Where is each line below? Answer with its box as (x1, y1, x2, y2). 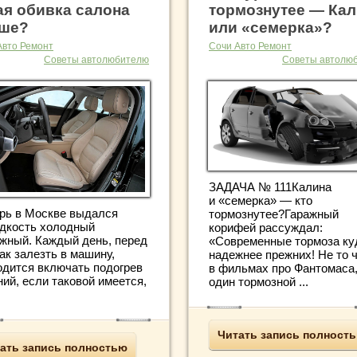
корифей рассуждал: (209, 221, 323, 235)
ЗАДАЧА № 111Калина (209, 180, 331, 194)
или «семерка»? (209, 18, 332, 36)
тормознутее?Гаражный (209, 207, 339, 222)
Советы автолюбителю (44, 53, 149, 65)
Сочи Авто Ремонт (209, 40, 292, 52)
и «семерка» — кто (209, 194, 312, 208)
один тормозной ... (209, 275, 308, 289)
